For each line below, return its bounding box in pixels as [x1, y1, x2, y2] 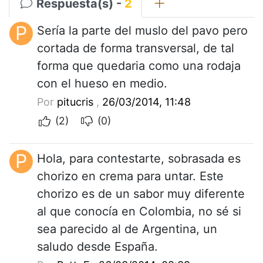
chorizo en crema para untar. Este [37, 168, 224, 183]
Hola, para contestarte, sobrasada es [37, 151, 241, 166]
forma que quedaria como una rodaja [37, 58, 241, 73]
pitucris [57, 95, 93, 108]
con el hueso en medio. [37, 76, 167, 90]
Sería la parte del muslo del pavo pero [37, 23, 248, 38]
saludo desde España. [37, 239, 158, 254]
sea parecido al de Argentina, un [37, 221, 217, 236]
